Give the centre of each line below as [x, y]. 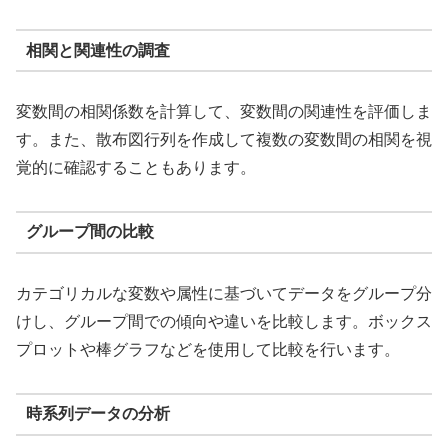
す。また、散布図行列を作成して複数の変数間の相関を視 [224, 140]
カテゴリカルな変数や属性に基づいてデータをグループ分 [224, 293]
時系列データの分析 [97, 414]
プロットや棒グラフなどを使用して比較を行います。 [208, 349]
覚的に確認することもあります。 [136, 168]
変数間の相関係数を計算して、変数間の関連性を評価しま [224, 112]
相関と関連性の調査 [97, 50]
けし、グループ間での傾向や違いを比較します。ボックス [224, 321]
